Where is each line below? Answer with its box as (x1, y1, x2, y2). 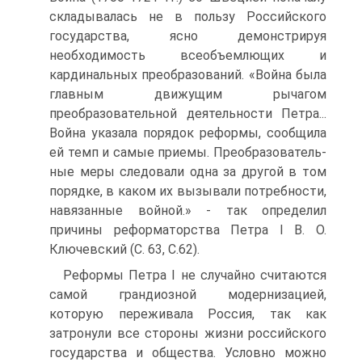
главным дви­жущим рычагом (49, 86, 326, 102)
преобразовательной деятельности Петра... (49, 106, 326, 121)
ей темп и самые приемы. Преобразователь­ (49, 145, 326, 160)
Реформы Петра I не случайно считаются (63, 267, 326, 283)
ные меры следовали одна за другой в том (49, 164, 326, 179)
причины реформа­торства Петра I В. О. (49, 222, 326, 238)
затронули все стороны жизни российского (49, 326, 326, 341)
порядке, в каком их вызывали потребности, (49, 183, 326, 199)
